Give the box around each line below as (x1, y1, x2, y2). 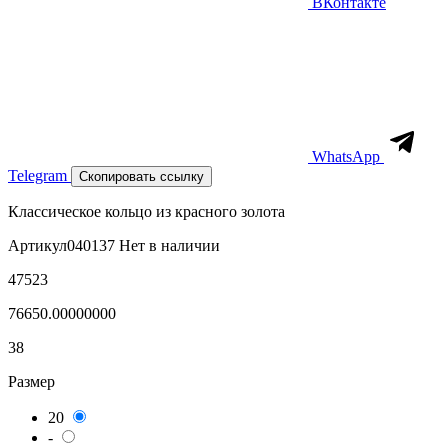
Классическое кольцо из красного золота (8, 203, 285, 220)
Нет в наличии (119, 237, 220, 254)
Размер (8, 373, 55, 390)
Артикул (8, 237, 67, 254)
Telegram (8, 167, 71, 184)
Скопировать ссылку (79, 169, 204, 184)
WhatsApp (308, 148, 384, 165)
